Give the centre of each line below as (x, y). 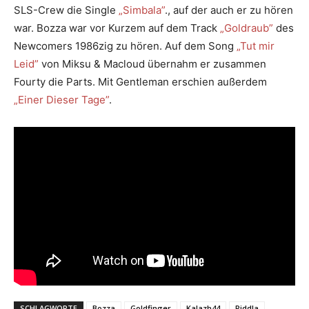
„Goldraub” (245, 28)
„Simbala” (142, 10)
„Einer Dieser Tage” (61, 99)
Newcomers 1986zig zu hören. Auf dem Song (125, 46)
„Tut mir (256, 46)
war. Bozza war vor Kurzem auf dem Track (116, 28)
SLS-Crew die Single (66, 10)
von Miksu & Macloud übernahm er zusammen (152, 63)
